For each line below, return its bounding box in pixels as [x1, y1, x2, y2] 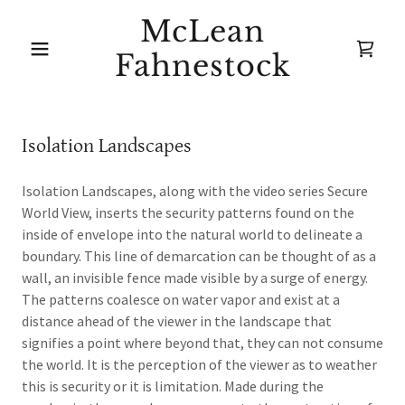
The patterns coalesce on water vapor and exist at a [22, 290, 340, 308]
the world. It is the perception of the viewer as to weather [22, 355, 377, 373]
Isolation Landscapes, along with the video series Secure [22, 182, 368, 200]
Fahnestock [114, 48, 291, 84]
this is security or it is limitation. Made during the [22, 377, 324, 395]
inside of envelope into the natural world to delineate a [22, 225, 363, 243]
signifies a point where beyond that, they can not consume [22, 334, 383, 352]
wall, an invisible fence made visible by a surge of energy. [22, 268, 368, 287]
